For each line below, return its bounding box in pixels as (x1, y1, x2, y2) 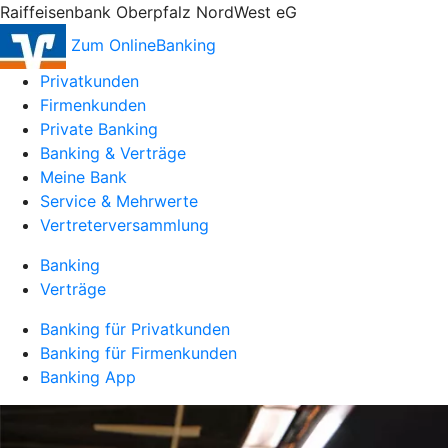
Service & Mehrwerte (40, 191, 198, 211)
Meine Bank (40, 167, 127, 187)
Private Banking (40, 119, 158, 139)
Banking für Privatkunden (40, 319, 230, 339)
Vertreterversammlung (40, 215, 209, 235)
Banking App (40, 367, 136, 387)
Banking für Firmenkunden (40, 343, 237, 363)
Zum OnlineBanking (71, 34, 216, 55)
